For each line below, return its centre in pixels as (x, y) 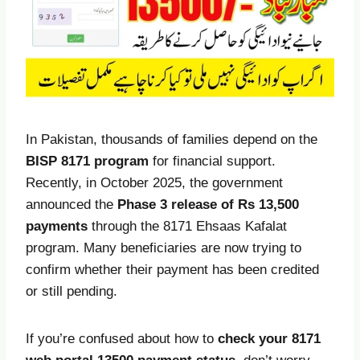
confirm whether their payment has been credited (172, 269)
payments (57, 226)
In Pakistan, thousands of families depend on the (172, 139)
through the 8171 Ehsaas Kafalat (187, 226)
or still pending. (72, 291)
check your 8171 (269, 338)
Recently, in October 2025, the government (154, 182)
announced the (72, 204)
